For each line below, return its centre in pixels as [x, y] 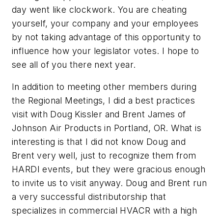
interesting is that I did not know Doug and [99, 142]
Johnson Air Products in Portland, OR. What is [107, 128]
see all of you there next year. [74, 64]
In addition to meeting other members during [104, 87]
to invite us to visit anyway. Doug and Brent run [110, 183]
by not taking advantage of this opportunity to [107, 37]
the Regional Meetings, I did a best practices [103, 101]
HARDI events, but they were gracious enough [109, 169]
